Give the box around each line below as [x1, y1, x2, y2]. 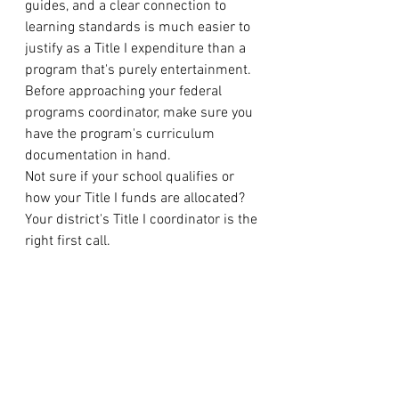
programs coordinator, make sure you [25, 104, 256, 122]
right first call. [25, 232, 110, 250]
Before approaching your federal [25, 83, 225, 101]
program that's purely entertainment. [25, 61, 255, 79]
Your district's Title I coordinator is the [25, 211, 261, 229]
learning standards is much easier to [25, 19, 254, 37]
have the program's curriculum [25, 126, 218, 143]
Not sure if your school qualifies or [25, 168, 238, 186]
